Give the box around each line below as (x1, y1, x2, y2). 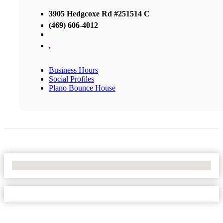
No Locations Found (12, 161, 77, 170)
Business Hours (49, 65, 98, 74)
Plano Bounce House (49, 83, 115, 92)
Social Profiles (49, 74, 94, 83)
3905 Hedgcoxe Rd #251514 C (49, 9, 150, 18)
